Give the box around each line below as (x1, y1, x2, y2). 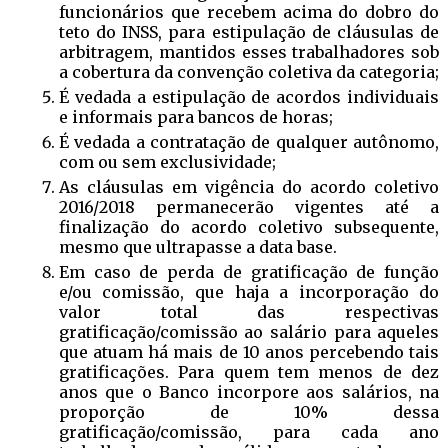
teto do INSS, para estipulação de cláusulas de (58, 21, 440, 42)
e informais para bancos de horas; (58, 106, 333, 127)
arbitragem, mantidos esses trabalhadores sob (58, 41, 440, 62)
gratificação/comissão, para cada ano (58, 421, 440, 442)
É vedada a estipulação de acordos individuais (58, 86, 440, 107)
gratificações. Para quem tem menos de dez (58, 361, 440, 382)
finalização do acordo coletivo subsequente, (58, 216, 440, 237)
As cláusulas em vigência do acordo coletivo (58, 176, 440, 197)
